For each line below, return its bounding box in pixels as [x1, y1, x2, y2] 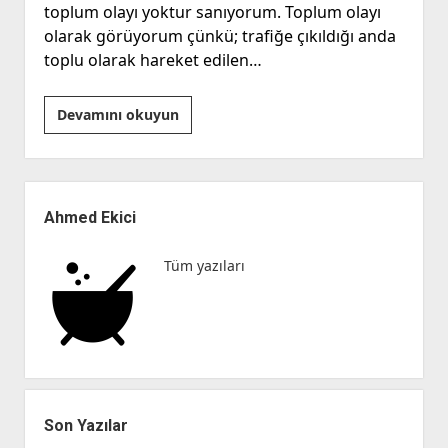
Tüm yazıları [163, 256, 245, 276]
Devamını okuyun [56, 105, 179, 125]
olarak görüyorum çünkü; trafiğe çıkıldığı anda [43, 25, 396, 48]
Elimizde [177, 176, 236, 196]
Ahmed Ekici [43, 208, 136, 228]
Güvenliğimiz [177, 128, 268, 148]
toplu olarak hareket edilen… [43, 49, 262, 72]
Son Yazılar [43, 416, 128, 436]
